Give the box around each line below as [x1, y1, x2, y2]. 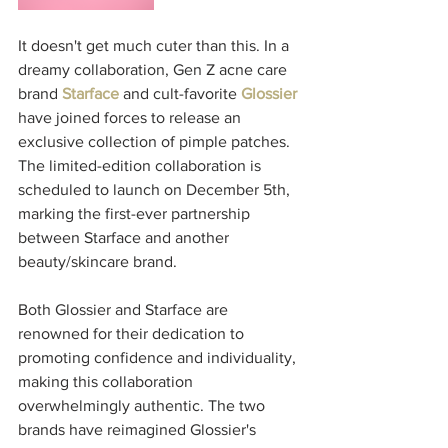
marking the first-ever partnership [18, 205, 254, 222]
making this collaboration [18, 373, 197, 390]
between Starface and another [18, 229, 233, 246]
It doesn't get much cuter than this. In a [18, 37, 293, 54]
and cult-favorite [119, 85, 241, 102]
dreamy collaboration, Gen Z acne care [18, 61, 291, 78]
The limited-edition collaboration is [18, 157, 265, 174]
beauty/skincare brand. [18, 253, 181, 270]
